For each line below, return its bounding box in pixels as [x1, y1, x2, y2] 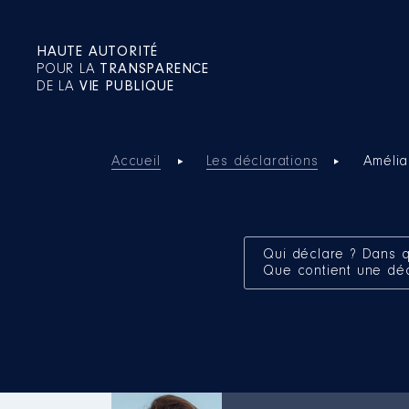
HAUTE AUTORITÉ [37, 45, 159, 59]
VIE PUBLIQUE [79, 79, 174, 94]
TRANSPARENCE [100, 62, 210, 77]
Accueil [111, 154, 161, 169]
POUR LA [37, 62, 100, 77]
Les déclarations [205, 154, 319, 169]
